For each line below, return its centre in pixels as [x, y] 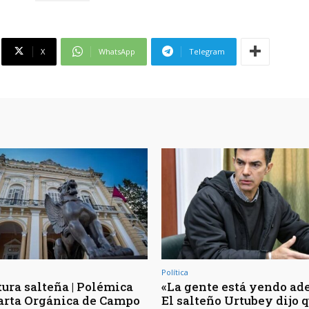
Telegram [207, 51]
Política [175, 272]
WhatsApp [117, 51]
